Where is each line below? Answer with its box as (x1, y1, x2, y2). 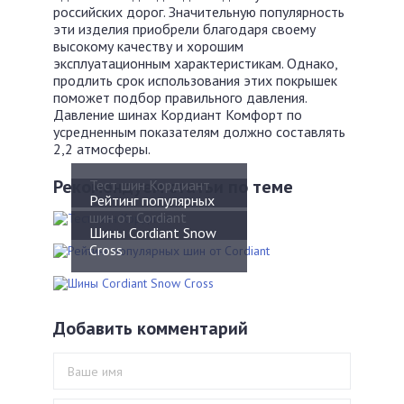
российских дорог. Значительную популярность (53, 2, 344, 21)
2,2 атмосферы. (53, 139, 151, 158)
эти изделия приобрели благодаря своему (53, 19, 316, 38)
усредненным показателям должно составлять (53, 122, 345, 141)
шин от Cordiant (89, 207, 187, 226)
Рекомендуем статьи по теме (53, 174, 293, 198)
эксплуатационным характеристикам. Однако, (53, 53, 337, 72)
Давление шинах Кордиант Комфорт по (53, 105, 302, 124)
